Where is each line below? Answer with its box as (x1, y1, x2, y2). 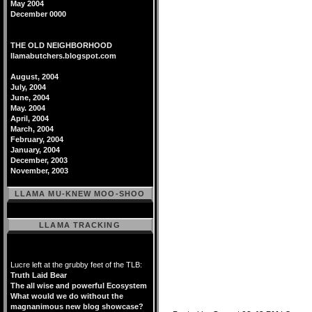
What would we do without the (10, 292, 123, 300)
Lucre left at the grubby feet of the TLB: (10, 260, 142, 269)
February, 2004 (10, 135, 63, 143)
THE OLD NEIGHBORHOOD (10, 41, 112, 49)
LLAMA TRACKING (39, 221, 120, 229)
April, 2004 (10, 114, 49, 123)
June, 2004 (10, 93, 49, 102)
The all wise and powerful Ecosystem (10, 281, 147, 290)
